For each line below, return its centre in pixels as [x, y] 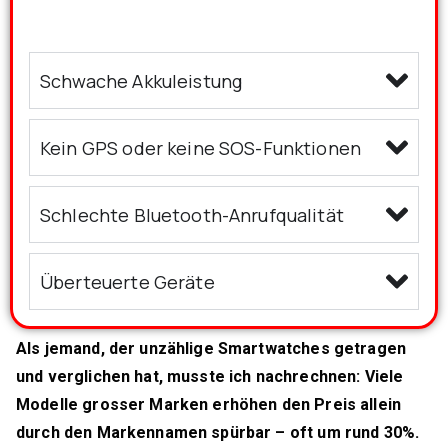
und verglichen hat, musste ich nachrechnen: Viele [210, 377]
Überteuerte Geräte [127, 281]
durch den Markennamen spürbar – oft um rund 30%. [218, 433]
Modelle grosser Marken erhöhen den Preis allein [209, 405]
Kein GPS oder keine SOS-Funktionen [201, 147]
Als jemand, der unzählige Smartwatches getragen [211, 349]
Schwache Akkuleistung [141, 80]
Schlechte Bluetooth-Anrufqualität [192, 214]
